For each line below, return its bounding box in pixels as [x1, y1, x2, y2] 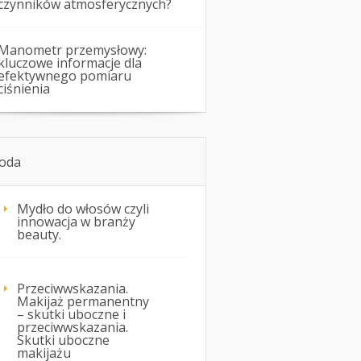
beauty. [17, 226, 61, 244]
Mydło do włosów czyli [17, 200, 149, 218]
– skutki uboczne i [17, 305, 126, 324]
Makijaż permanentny [17, 293, 149, 311]
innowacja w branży [17, 213, 135, 231]
